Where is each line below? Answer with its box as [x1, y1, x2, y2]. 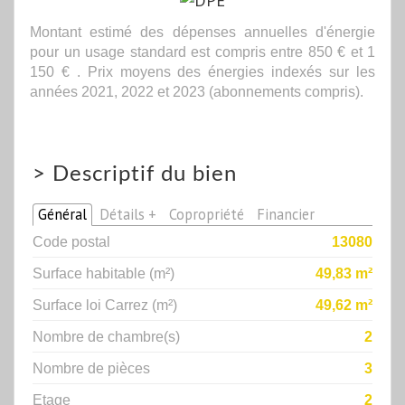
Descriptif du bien [52, 163, 237, 185]
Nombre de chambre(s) [33, 327, 180, 344]
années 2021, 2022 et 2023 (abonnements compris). [30, 82, 363, 99]
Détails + [99, 203, 156, 224]
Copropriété [169, 203, 244, 224]
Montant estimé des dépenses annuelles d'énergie [30, 23, 375, 40]
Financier [257, 203, 315, 224]
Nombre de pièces [33, 359, 150, 376]
